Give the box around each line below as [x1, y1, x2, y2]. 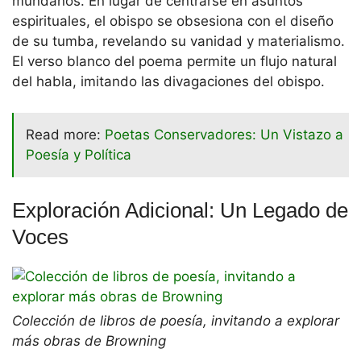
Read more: [26, 126, 105, 143]
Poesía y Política [26, 146, 131, 163]
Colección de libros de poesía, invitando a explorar [12, 312, 339, 329]
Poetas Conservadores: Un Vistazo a [105, 126, 343, 143]
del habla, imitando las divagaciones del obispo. [12, 73, 325, 90]
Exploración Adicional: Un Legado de [12, 197, 348, 222]
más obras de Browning [12, 332, 166, 349]
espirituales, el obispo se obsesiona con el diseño [12, 13, 334, 30]
